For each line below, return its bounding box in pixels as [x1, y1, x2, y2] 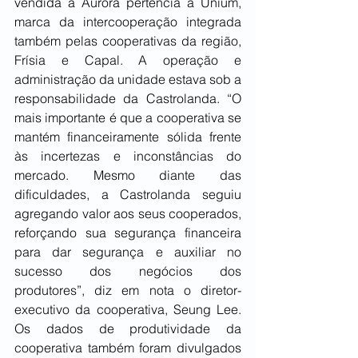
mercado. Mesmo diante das [14, 167, 241, 184]
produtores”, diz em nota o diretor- [14, 282, 241, 299]
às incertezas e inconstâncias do [14, 148, 241, 165]
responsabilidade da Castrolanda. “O [14, 90, 241, 107]
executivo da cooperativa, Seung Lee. [14, 301, 241, 318]
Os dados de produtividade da [14, 320, 241, 337]
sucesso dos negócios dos [14, 263, 241, 280]
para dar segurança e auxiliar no [14, 244, 241, 261]
